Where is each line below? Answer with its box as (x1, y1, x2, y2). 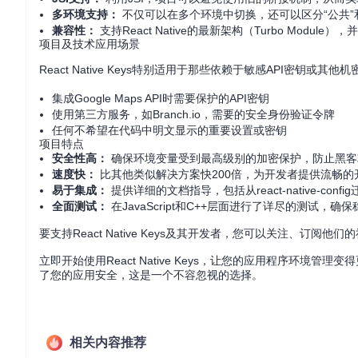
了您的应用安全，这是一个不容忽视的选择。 (39, 268, 263, 281)
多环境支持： (52, 8, 119, 21)
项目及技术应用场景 (39, 38, 140, 50)
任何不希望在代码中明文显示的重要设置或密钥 (52, 124, 287, 137)
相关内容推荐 (70, 336, 146, 349)
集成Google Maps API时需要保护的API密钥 (52, 92, 269, 105)
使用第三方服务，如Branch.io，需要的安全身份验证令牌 (52, 108, 335, 121)
